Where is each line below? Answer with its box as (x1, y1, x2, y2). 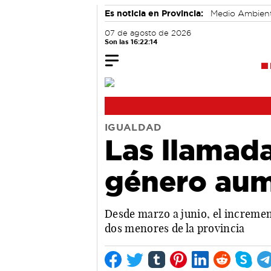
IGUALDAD (105, 122, 162, 132)
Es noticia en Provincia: (105, 8, 203, 18)
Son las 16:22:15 (105, 38, 157, 45)
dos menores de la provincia (105, 221, 245, 235)
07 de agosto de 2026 (105, 29, 191, 37)
